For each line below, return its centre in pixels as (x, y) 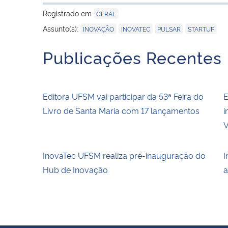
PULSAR (169, 28)
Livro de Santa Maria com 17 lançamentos (121, 110)
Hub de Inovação (75, 169)
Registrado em (68, 13)
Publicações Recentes (132, 57)
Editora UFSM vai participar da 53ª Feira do (123, 96)
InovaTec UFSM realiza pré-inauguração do (124, 155)
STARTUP (201, 28)
